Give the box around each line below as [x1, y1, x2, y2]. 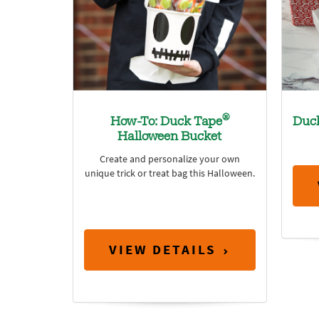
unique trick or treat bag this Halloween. [84, 166, 255, 180]
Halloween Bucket [117, 130, 222, 144]
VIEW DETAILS [109, 241, 217, 259]
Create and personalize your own [99, 152, 240, 166]
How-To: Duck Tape [110, 115, 222, 129]
